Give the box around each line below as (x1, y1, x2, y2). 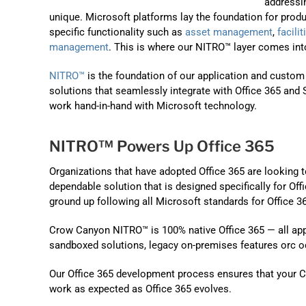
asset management (185, 26, 273, 39)
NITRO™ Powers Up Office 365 (49, 137, 275, 155)
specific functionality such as (49, 26, 185, 39)
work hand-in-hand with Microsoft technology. (49, 100, 257, 113)
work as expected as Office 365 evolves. (49, 282, 232, 295)
